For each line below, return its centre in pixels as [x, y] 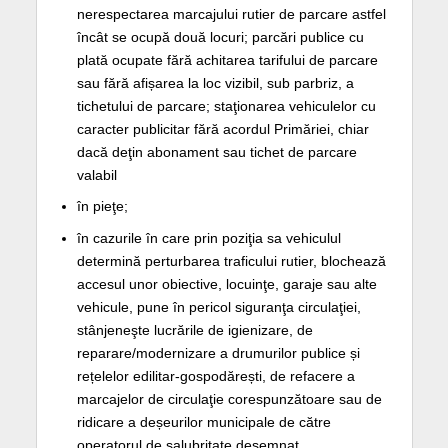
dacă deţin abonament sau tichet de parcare [216, 151]
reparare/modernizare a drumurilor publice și [218, 353]
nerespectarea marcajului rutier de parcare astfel [231, 13]
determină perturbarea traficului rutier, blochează [231, 261]
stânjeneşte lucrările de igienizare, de [194, 330]
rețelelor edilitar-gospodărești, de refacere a [215, 376]
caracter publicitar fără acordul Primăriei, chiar [222, 128]
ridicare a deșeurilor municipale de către [203, 422]
